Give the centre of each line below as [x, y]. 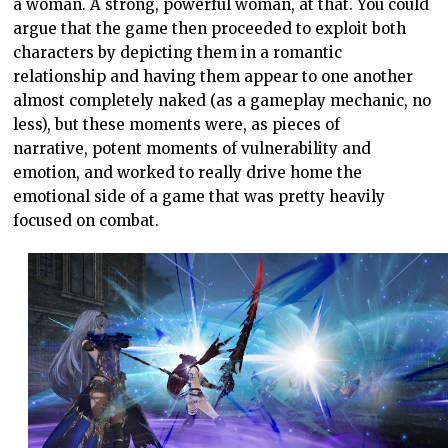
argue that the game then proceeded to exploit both [210, 29]
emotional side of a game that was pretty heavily [199, 197]
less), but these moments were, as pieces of [177, 125]
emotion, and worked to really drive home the [188, 173]
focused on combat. [86, 221]
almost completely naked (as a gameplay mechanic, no [222, 101]
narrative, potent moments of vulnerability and [192, 149]
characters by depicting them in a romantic [178, 53]
